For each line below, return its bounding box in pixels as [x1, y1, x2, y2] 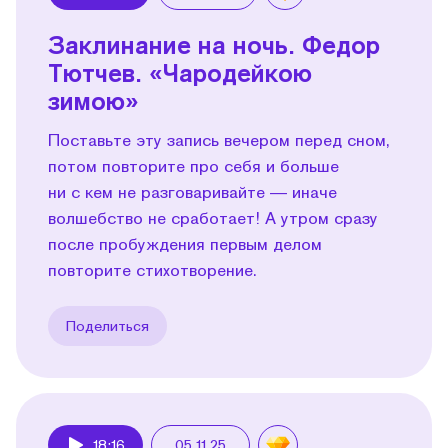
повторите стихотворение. [48, 259, 257, 279]
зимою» [48, 85, 139, 115]
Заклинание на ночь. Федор [48, 29, 380, 59]
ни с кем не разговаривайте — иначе [48, 181, 337, 201]
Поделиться [66, 316, 149, 334]
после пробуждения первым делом [48, 233, 322, 253]
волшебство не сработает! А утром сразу [48, 207, 378, 227]
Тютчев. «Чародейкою [48, 57, 312, 87]
